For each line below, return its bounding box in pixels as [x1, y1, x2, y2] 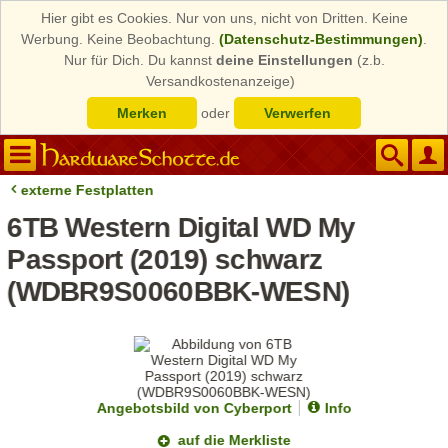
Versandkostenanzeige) [146, 73, 295, 89]
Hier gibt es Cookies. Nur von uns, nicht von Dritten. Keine [40, 10, 408, 26]
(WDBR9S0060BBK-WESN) [7, 276, 350, 307]
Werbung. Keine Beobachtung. [21, 31, 219, 47]
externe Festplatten [21, 182, 155, 198]
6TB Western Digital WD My [7, 212, 356, 243]
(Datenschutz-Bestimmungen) [219, 31, 423, 47]
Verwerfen [264, 105, 331, 121]
